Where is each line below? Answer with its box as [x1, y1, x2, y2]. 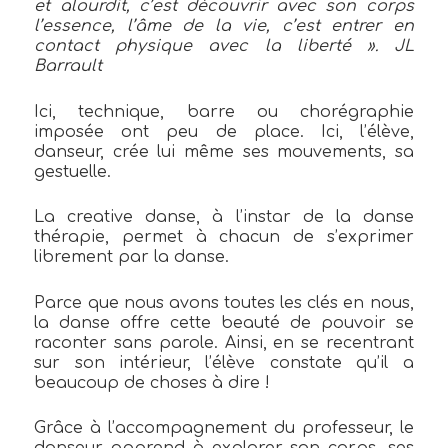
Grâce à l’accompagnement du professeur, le [34, 419, 414, 438]
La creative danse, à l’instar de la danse [34, 208, 414, 227]
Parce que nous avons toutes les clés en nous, [34, 293, 414, 312]
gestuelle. [34, 162, 112, 181]
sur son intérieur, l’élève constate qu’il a [34, 353, 414, 372]
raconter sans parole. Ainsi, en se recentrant [34, 333, 414, 352]
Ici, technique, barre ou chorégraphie [34, 102, 414, 121]
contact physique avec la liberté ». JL [34, 37, 414, 56]
